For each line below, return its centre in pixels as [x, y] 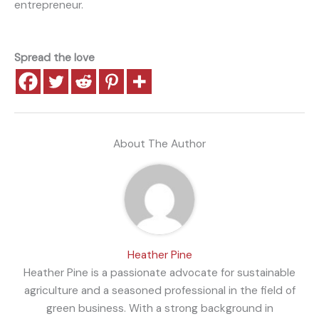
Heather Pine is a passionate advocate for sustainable [159, 272]
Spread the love [54, 58]
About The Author [159, 143]
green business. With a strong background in [159, 308]
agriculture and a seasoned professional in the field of [159, 290]
